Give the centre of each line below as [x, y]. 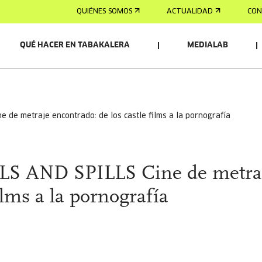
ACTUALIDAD [190, 11]
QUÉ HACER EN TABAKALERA [75, 45]
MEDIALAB [208, 45]
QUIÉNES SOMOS [104, 11]
